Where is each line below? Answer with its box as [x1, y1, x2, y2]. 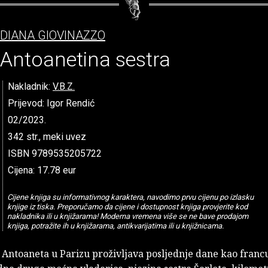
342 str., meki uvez [8, 130, 86, 142]
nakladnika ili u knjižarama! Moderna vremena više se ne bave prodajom [7, 211, 248, 221]
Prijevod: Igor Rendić [8, 97, 95, 109]
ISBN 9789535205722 [8, 147, 102, 159]
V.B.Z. [53, 80, 75, 92]
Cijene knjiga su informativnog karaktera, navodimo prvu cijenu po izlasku [7, 192, 254, 202]
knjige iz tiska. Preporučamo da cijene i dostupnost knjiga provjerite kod [7, 202, 248, 211]
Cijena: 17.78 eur [8, 164, 76, 176]
